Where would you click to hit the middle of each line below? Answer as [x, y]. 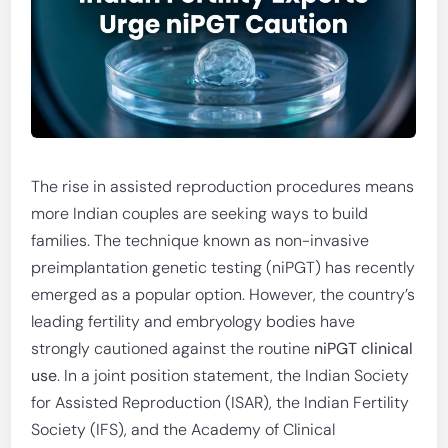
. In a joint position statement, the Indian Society [233, 375]
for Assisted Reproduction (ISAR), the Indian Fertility [220, 402]
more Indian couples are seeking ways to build [200, 213]
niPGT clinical [364, 348]
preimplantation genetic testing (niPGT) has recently [223, 267]
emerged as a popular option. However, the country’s [223, 294]
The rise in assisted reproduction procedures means [223, 186]
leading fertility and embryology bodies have [193, 321]
